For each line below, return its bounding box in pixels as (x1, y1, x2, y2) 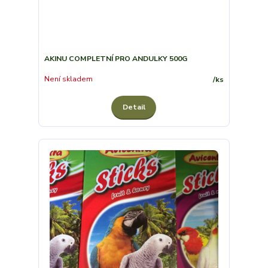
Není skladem (44, 74, 93, 84)
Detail (122, 102, 145, 112)
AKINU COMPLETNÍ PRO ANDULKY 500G (44, 53, 187, 63)
